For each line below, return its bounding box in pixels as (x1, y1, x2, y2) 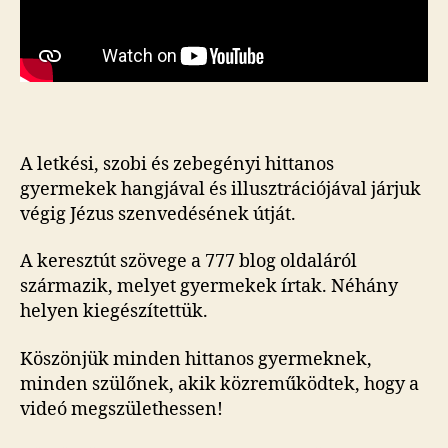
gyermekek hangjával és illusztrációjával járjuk (20, 177, 421, 201)
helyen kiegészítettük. (20, 300, 208, 324)
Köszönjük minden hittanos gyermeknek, (20, 347, 372, 371)
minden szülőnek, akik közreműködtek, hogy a (20, 372, 419, 396)
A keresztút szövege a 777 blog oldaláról (20, 250, 357, 274)
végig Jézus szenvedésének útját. (20, 202, 296, 226)
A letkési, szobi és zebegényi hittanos (20, 152, 334, 176)
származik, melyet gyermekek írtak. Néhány (20, 275, 398, 299)
